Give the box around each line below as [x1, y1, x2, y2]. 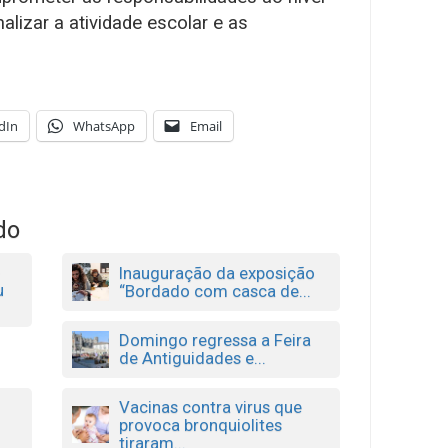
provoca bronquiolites [118, 414, 282, 435]
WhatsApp [73, 116, 135, 135]
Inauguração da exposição [118, 263, 315, 284]
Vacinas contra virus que [118, 396, 302, 417]
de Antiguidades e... [118, 348, 266, 369]
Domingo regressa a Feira [118, 330, 311, 351]
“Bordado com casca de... [118, 281, 311, 302]
